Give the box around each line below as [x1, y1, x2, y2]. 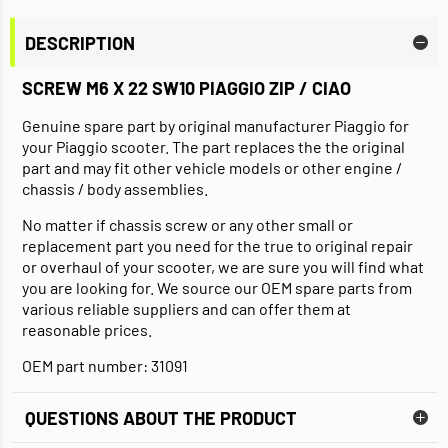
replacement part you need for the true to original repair [22, 236, 413, 256]
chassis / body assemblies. [22, 179, 208, 199]
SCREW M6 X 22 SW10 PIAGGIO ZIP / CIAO [22, 77, 351, 100]
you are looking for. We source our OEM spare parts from [22, 278, 412, 298]
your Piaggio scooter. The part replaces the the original [22, 137, 405, 157]
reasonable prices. [22, 320, 152, 340]
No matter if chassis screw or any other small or [22, 215, 353, 235]
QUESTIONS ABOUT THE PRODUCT [25, 406, 297, 429]
